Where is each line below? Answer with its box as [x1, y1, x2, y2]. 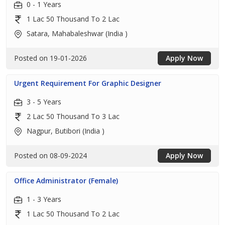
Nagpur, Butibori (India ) [25, 126, 104, 136]
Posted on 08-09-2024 [14, 151, 87, 160]
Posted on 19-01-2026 [14, 53, 87, 63]
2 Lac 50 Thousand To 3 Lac [25, 111, 120, 121]
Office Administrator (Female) [14, 176, 118, 185]
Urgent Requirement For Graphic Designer [14, 78, 161, 88]
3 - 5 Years [25, 97, 61, 106]
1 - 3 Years [25, 194, 61, 204]
